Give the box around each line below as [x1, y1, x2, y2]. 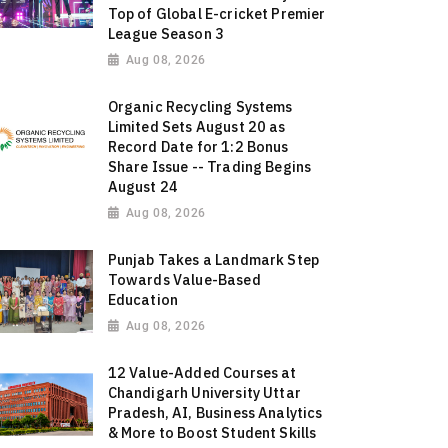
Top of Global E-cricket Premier [107, 4, 326, 24]
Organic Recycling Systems [107, 96, 293, 116]
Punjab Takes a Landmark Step [107, 249, 320, 269]
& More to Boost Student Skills [107, 422, 317, 442]
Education [107, 289, 179, 309]
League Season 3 [107, 24, 225, 44]
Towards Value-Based [107, 269, 261, 289]
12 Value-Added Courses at [107, 362, 297, 382]
